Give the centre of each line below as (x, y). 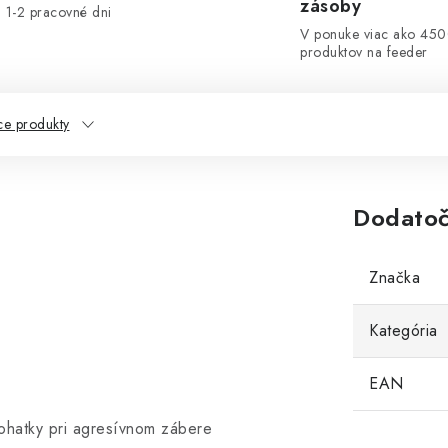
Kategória (403, 330)
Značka (394, 277)
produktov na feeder (364, 52)
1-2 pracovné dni (58, 12)
